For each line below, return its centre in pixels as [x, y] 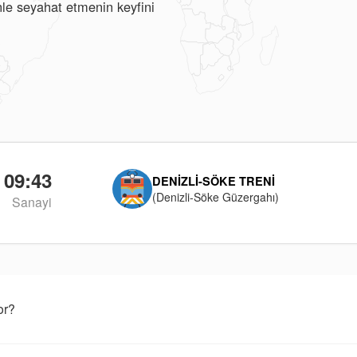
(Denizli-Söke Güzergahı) [215, 197]
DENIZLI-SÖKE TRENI [213, 181]
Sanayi [31, 202]
